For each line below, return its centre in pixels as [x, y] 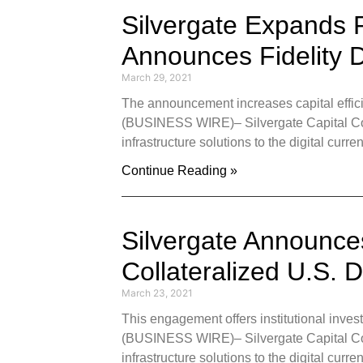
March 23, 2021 [157, 293]
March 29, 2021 [157, 77]
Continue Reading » [179, 171]
